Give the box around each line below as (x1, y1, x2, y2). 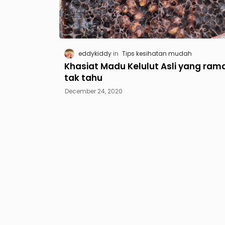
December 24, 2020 (64, 87, 123, 96)
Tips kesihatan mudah (122, 49, 192, 58)
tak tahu (64, 72, 102, 84)
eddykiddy (78, 49, 111, 58)
